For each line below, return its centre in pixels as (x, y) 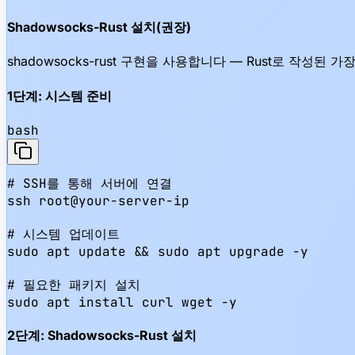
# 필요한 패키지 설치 (74, 284)
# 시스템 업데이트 (63, 234)
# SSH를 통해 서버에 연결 (90, 183)
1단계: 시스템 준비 (59, 95)
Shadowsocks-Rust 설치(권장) (99, 27)
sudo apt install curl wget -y (122, 302)
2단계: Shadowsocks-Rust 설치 (102, 336)
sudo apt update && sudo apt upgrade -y (158, 251)
